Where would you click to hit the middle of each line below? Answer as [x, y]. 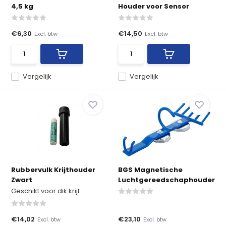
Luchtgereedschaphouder [166, 180]
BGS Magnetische [150, 170]
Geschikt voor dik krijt [46, 191]
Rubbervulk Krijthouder [53, 170]
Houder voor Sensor [154, 6]
